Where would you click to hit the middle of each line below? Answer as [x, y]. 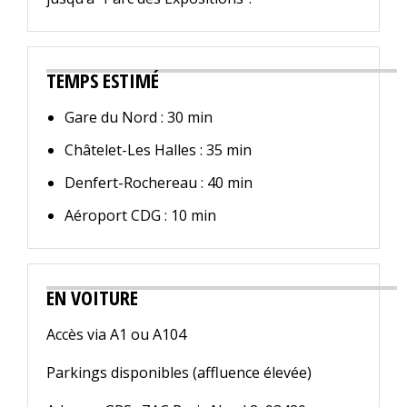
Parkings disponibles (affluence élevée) [179, 373]
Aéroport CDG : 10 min [140, 216]
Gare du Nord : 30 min [139, 118]
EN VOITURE [92, 298]
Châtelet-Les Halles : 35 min [158, 150]
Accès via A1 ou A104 [116, 335]
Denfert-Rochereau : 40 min [159, 183]
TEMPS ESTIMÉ [103, 80]
